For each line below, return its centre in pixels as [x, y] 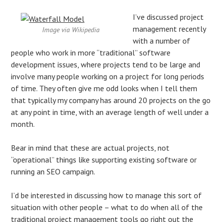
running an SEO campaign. [53, 171]
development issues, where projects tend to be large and [106, 64]
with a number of [162, 40]
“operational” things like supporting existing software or [104, 159]
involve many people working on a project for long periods [108, 76]
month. [23, 124]
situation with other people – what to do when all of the [107, 207]
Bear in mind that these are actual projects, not [90, 147]
